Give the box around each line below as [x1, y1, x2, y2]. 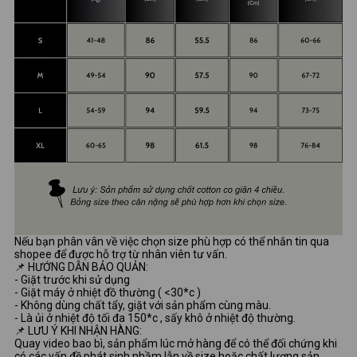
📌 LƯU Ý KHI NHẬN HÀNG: [14, 324, 142, 337]
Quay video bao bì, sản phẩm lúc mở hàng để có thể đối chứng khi [14, 336, 337, 350]
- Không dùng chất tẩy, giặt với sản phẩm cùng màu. [14, 298, 271, 312]
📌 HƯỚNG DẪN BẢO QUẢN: [14, 260, 148, 273]
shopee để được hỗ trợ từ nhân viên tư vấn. [14, 247, 227, 261]
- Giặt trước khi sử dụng [14, 273, 130, 286]
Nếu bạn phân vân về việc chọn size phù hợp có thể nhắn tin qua [14, 234, 329, 248]
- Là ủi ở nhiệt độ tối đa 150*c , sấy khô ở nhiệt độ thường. [14, 311, 296, 324]
